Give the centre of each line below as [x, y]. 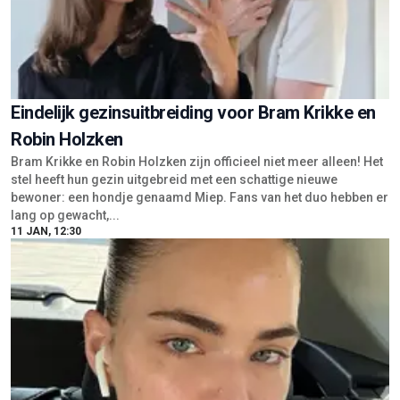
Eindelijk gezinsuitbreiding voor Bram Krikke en [193, 113]
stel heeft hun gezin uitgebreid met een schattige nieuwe [174, 180]
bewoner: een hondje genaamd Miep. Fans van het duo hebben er [200, 198]
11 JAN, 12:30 [46, 232]
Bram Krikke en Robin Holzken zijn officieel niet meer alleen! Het [197, 162]
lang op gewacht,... [65, 216]
